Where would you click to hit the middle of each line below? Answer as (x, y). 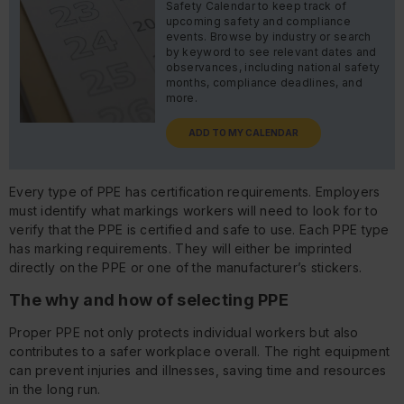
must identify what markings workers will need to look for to (193, 210)
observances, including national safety (273, 67)
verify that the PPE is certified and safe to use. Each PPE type (199, 229)
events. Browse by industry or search (268, 36)
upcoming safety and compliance (258, 21)
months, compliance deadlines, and (264, 82)
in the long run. (55, 389)
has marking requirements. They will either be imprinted (181, 248)
